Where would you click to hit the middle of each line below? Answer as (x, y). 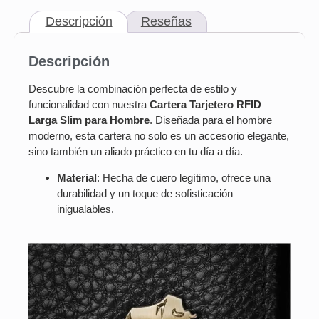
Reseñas (166, 21)
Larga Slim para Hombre (89, 120)
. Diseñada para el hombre (211, 120)
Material (77, 177)
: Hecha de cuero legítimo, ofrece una (184, 177)
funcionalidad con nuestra (89, 105)
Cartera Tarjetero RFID (205, 105)
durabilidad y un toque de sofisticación (145, 193)
